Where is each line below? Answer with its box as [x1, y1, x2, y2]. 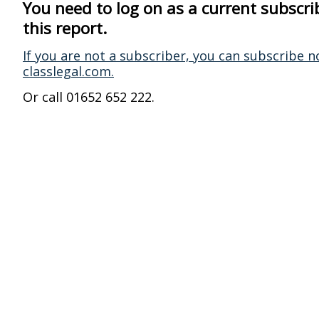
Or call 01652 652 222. [23, 88, 155, 105]
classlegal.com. [23, 63, 114, 80]
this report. [23, 17, 107, 39]
